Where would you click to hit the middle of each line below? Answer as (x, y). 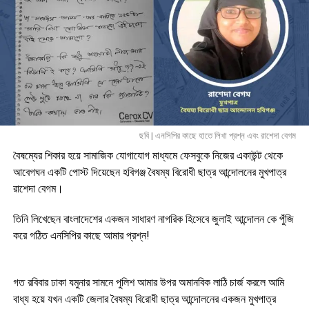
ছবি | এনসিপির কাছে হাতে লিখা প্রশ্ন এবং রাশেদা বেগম (218, 135)
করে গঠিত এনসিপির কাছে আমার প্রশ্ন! (81, 235)
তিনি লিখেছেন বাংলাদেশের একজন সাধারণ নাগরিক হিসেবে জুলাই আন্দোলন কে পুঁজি (153, 219)
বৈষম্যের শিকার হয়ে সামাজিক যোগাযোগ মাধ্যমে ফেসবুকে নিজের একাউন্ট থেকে (148, 155)
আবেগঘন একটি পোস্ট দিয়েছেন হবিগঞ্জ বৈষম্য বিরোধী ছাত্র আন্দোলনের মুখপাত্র (149, 172)
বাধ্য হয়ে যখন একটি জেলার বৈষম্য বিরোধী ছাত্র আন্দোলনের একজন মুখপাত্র (144, 299)
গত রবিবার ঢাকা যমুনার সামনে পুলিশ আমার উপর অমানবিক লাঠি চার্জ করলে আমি (148, 282)
